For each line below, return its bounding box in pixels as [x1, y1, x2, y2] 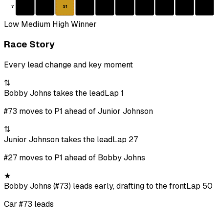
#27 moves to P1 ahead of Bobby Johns [4, 153, 145, 163]
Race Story [4, 38, 55, 51]
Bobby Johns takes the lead [4, 88, 105, 99]
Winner [69, 19, 97, 29]
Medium [19, 19, 50, 29]
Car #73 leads [4, 199, 54, 210]
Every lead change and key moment [4, 60, 133, 70]
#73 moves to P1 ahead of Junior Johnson [4, 106, 153, 117]
